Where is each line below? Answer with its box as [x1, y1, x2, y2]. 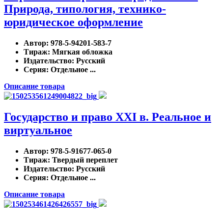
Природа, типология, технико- [4, 2, 166, 16]
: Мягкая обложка [48, 48, 112, 56]
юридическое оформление [4, 16, 143, 29]
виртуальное [4, 123, 72, 137]
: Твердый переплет [48, 155, 118, 164]
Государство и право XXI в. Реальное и [4, 110, 211, 123]
